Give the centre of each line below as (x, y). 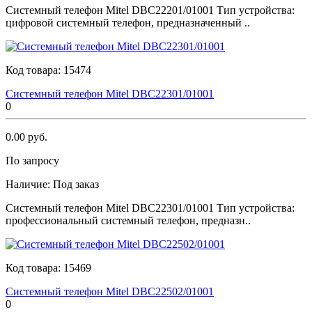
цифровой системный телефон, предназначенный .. (128, 22)
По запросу (32, 160)
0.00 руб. (26, 136)
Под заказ (76, 184)
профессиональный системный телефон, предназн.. (128, 220)
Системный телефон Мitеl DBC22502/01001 (110, 291)
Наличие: (29, 184)
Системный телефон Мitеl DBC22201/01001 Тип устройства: (150, 10)
